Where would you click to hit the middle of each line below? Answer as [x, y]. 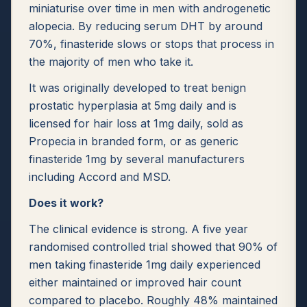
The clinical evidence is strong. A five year [138, 229]
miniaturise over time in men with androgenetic [150, 8]
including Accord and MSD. [100, 177]
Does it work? [66, 203]
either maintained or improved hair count [135, 282]
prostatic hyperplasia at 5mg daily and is [133, 106]
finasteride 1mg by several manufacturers [137, 159]
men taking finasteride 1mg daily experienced [145, 265]
